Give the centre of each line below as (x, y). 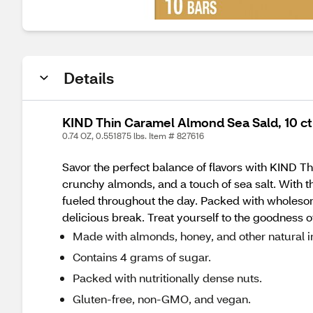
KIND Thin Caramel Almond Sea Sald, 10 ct (187, 122)
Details (89, 78)
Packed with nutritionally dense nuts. (167, 278)
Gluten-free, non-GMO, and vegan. (162, 299)
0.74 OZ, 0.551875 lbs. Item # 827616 (133, 136)
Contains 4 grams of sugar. (142, 257)
